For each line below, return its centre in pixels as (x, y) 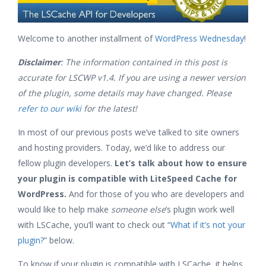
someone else (138, 209)
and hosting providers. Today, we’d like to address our (121, 148)
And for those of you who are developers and (155, 194)
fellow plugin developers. (66, 163)
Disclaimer (39, 62)
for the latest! (109, 108)
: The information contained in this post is (144, 62)
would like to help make (64, 209)
